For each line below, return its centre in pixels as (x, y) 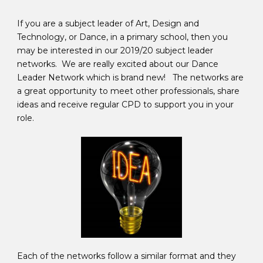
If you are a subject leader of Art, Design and (108, 24)
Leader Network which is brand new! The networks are (130, 78)
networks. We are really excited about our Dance (118, 64)
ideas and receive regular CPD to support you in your (125, 105)
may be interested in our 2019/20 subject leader (115, 51)
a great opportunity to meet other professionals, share (128, 91)
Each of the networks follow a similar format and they (127, 256)
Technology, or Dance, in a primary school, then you (122, 37)
